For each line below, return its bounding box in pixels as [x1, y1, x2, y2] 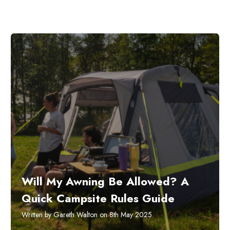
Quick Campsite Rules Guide [22, 189, 175, 206]
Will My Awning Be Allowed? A [22, 172, 189, 189]
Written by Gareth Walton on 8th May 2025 [22, 209, 152, 220]
